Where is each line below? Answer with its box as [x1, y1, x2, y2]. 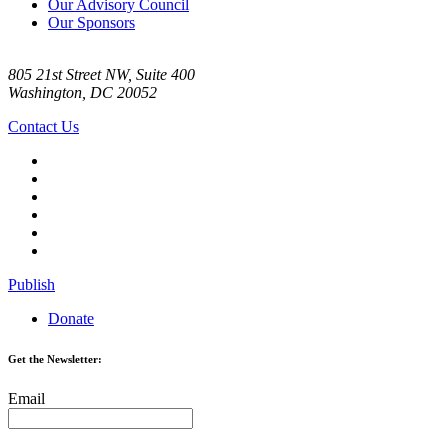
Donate [48, 309, 94, 327]
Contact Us [8, 117, 79, 135]
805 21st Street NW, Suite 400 [8, 65, 195, 83]
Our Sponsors [48, 13, 135, 31]
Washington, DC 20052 [8, 83, 157, 101]
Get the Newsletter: [8, 352, 102, 365]
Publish [8, 275, 55, 293]
